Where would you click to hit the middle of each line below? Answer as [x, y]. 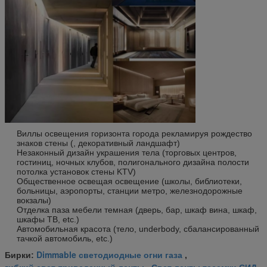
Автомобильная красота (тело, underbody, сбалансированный [138, 229]
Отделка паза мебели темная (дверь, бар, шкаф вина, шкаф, [137, 209]
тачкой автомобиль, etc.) [65, 238]
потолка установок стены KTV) [76, 171]
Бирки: [21, 255]
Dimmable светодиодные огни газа [109, 254]
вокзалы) [34, 200]
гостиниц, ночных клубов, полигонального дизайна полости [133, 162]
